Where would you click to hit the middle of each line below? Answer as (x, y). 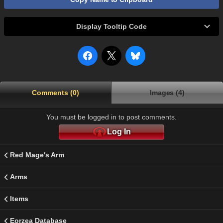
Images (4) (167, 93)
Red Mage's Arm (37, 155)
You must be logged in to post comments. (111, 117)
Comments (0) (56, 93)
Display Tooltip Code (111, 27)
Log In (119, 132)
